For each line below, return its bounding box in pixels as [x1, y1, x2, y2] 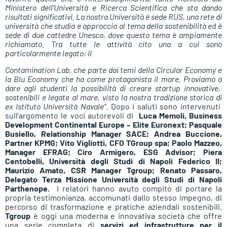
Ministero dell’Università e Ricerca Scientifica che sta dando [5, 3, 222, 13]
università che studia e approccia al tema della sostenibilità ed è [5, 21, 222, 31]
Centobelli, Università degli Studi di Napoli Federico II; [5, 156, 222, 166]
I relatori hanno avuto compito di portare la [50, 183, 222, 193]
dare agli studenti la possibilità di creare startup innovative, [5, 83, 222, 93]
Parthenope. [5, 183, 50, 193]
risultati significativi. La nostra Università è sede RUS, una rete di [5, 12, 222, 22]
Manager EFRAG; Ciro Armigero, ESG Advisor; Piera [5, 146, 222, 157]
